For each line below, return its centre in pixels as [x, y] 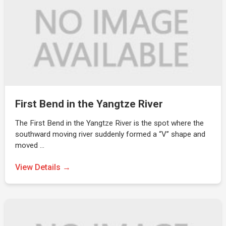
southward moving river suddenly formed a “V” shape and [110, 134]
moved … [30, 145]
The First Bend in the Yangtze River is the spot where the [109, 123]
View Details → [43, 167]
